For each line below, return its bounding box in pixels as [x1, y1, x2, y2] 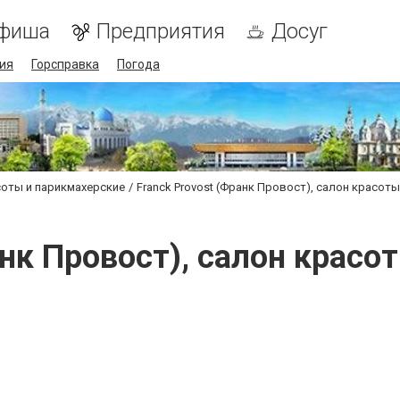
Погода [117, 57, 160, 71]
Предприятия [96, 19, 225, 44]
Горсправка [31, 57, 99, 71]
